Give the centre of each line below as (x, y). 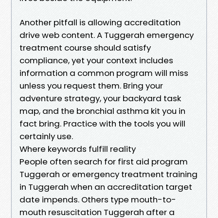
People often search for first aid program (104, 161)
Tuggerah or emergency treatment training (109, 174)
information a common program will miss (104, 73)
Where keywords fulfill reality (78, 149)
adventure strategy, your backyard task (100, 98)
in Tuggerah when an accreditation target (106, 187)
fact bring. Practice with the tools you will (102, 123)
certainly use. (46, 136)
